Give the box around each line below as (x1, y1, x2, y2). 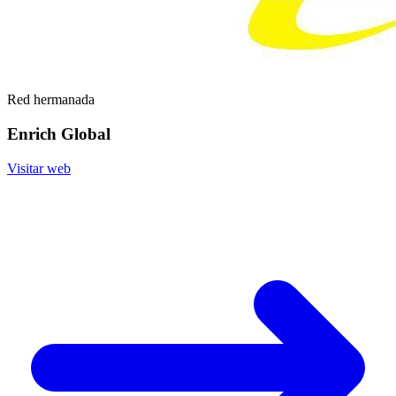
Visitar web (7, 160, 71, 176)
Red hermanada (7, 92, 95, 108)
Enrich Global (7, 125, 110, 144)
